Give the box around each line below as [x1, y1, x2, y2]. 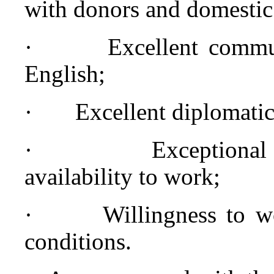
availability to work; [24, 163, 220, 190]
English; [24, 60, 105, 87]
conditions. [24, 228, 131, 254]
